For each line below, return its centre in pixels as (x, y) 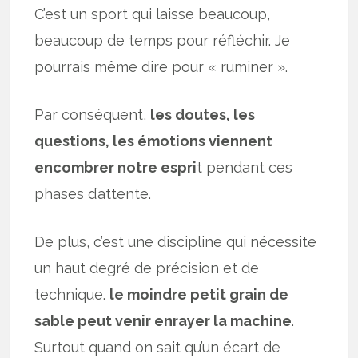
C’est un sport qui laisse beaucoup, (153, 14)
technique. (72, 294)
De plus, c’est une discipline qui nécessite (176, 241)
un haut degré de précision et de (147, 268)
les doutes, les (203, 114)
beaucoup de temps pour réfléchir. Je (163, 40)
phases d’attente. (93, 193)
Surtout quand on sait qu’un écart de (158, 347)
